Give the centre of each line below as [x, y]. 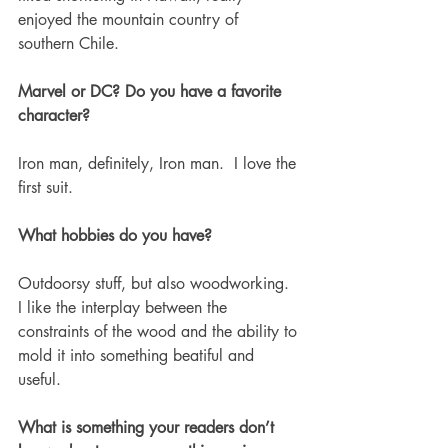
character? [54, 115]
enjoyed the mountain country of [130, 19]
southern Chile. [71, 43]
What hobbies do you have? [117, 235]
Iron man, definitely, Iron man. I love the [159, 163]
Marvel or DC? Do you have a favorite [152, 91]
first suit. [48, 187]
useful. [42, 379]
